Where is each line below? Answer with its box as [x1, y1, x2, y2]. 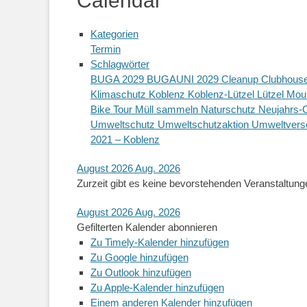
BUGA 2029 [90, 73, 147, 85]
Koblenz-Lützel [188, 88, 257, 100]
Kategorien [90, 27, 138, 40]
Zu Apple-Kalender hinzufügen [90, 281, 224, 293]
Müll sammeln [135, 103, 201, 115]
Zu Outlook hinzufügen [90, 266, 191, 278]
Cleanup [221, 73, 261, 85]
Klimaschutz [90, 88, 149, 100]
